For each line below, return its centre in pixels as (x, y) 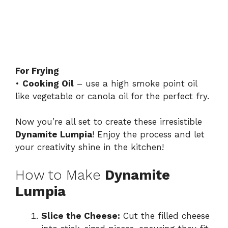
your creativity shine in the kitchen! (90, 147)
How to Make (60, 175)
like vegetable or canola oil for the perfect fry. (112, 96)
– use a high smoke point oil (135, 83)
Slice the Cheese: (81, 216)
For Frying (37, 70)
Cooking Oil (48, 83)
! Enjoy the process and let (148, 135)
